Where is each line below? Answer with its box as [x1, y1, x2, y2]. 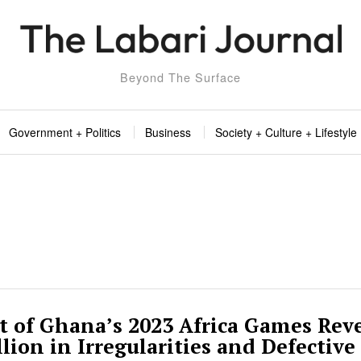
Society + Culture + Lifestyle [215, 124, 357, 141]
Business [145, 124, 191, 141]
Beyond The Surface [120, 68, 241, 86]
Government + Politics [9, 124, 121, 141]
